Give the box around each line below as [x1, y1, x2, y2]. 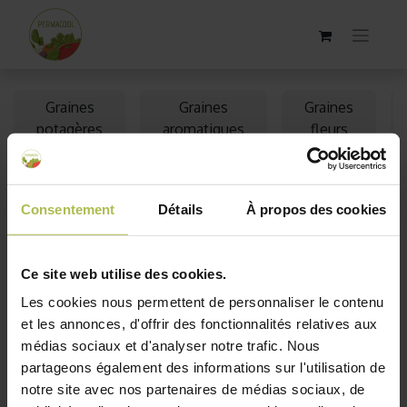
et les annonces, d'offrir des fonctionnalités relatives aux [21, 315, 378, 332]
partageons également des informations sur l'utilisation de [21, 359, 385, 375]
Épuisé [28, 213, 74, 232]
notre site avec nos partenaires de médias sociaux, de [21, 381, 365, 397]
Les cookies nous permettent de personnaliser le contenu [21, 293, 384, 310]
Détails [158, 201, 203, 217]
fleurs [310, 120, 348, 138]
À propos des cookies [246, 201, 386, 217]
